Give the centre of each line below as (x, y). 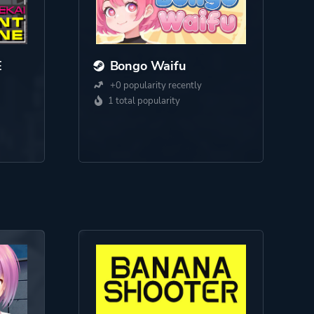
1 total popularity (144, 101)
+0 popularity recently (155, 86)
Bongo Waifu (148, 66)
